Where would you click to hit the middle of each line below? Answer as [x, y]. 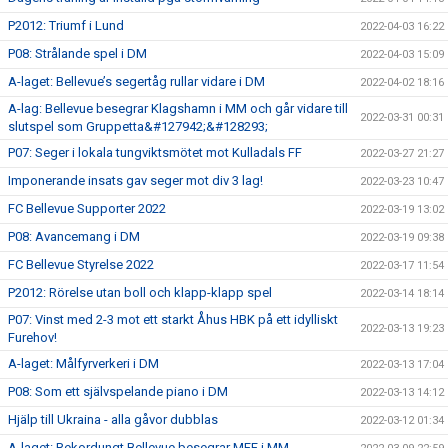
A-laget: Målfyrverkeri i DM [83, 363]
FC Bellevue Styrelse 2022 [81, 264]
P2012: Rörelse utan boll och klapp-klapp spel [140, 292]
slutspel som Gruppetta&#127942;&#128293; [138, 126]
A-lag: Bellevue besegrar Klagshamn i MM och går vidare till [178, 108]
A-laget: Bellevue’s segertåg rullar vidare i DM [136, 81]
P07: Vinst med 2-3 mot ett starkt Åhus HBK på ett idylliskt [173, 319]
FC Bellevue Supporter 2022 [87, 208]
